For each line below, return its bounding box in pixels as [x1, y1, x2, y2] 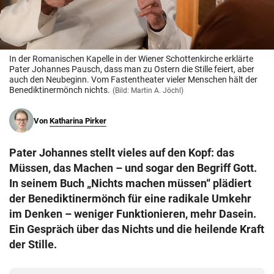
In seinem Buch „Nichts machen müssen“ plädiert [9, 177, 251, 190]
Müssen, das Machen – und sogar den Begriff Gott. [9, 161, 257, 175]
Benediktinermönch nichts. [9, 85, 110, 95]
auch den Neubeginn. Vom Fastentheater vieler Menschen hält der [9, 75, 257, 85]
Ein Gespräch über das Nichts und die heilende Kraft [9, 223, 264, 236]
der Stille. [9, 238, 57, 251]
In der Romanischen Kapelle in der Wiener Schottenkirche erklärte [9, 54, 253, 64]
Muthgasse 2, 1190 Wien [17, 20, 112, 30]
